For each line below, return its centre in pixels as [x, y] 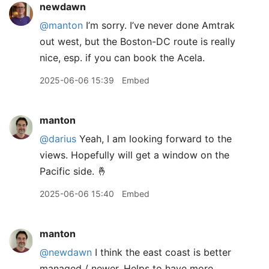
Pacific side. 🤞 [73, 171]
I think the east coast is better [162, 252]
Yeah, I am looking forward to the [154, 139]
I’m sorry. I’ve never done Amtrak [159, 26]
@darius [58, 139]
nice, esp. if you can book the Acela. [122, 58]
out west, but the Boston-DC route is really [138, 42]
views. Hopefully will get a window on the [134, 155]
